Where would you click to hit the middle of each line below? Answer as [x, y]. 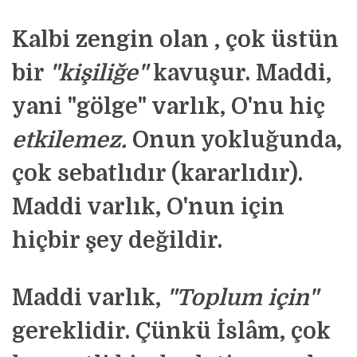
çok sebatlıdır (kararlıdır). [157, 174]
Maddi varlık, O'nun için [148, 207]
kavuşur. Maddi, [239, 73]
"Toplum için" [242, 298]
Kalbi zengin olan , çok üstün [175, 40]
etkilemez [67, 140]
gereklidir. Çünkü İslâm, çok [171, 331]
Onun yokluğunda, [234, 140]
